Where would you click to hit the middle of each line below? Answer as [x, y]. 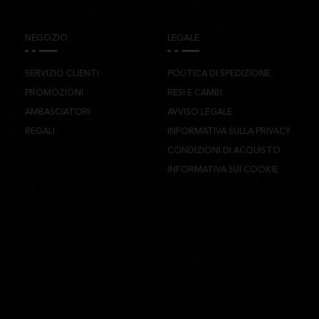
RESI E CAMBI [195, 93]
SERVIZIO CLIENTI [62, 74]
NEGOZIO [46, 38]
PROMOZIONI [54, 93]
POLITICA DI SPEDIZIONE [219, 74]
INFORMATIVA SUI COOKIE [223, 170]
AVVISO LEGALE [200, 112]
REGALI [40, 131]
